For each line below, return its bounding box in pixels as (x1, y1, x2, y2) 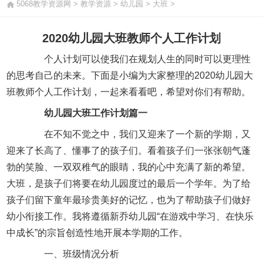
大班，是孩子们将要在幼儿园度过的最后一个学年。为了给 (6, 178, 251, 188)
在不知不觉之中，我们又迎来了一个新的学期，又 (25, 129, 251, 139)
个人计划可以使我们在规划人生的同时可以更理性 (25, 53, 251, 64)
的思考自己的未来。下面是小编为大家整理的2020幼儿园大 (6, 70, 254, 80)
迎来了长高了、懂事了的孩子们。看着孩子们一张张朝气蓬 (6, 145, 251, 156)
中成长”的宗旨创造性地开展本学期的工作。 (6, 227, 188, 238)
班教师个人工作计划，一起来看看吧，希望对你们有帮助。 (6, 86, 251, 97)
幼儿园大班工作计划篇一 (35, 107, 148, 118)
